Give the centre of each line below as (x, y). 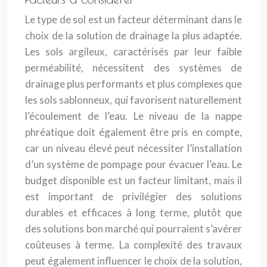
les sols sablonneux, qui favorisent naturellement (133, 100)
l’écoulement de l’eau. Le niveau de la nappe (133, 116)
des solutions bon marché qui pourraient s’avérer (133, 229)
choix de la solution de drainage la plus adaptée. (133, 35)
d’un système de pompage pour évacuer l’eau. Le (133, 164)
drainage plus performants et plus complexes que (133, 84)
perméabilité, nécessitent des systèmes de (133, 68)
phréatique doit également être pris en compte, (133, 132)
